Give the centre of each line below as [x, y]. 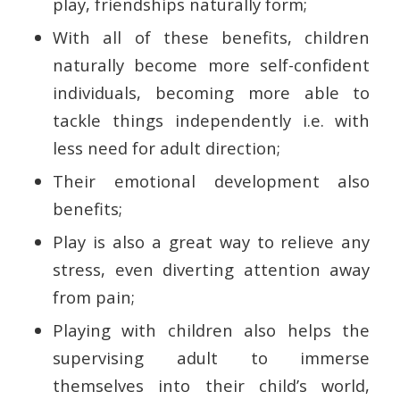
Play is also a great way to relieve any [211, 242]
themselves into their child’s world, [211, 386]
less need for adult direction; [166, 148]
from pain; [93, 297]
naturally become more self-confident [211, 65]
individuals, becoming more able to [211, 93]
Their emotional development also [211, 181]
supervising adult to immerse [211, 358]
